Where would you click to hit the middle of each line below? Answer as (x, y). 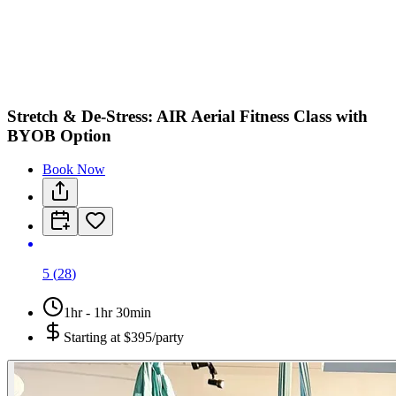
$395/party (154, 338)
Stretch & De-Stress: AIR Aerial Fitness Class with (187, 116)
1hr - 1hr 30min (107, 313)
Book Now (74, 170)
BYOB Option (59, 135)
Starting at (94, 338)
